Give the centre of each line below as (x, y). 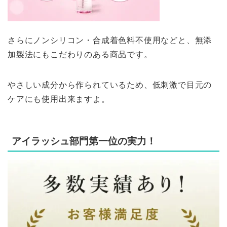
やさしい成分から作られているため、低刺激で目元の (110, 85)
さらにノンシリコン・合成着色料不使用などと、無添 (110, 41)
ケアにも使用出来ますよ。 (59, 99)
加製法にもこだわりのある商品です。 (80, 55)
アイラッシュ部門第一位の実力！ (84, 141)
